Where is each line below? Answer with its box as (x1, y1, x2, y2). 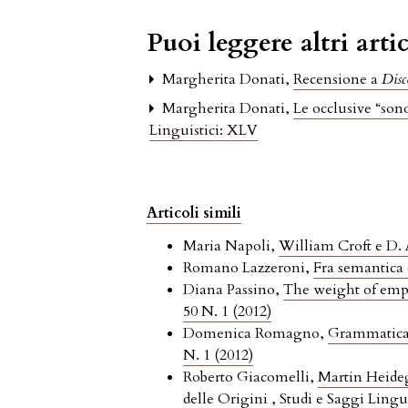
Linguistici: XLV (149, 120, 259, 141)
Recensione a (293, 69, 382, 90)
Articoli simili (147, 203, 242, 224)
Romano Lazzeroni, (183, 258, 314, 279)
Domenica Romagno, (183, 323, 329, 344)
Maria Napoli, (183, 236, 280, 257)
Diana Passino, (183, 280, 284, 301)
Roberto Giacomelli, (183, 367, 319, 388)
